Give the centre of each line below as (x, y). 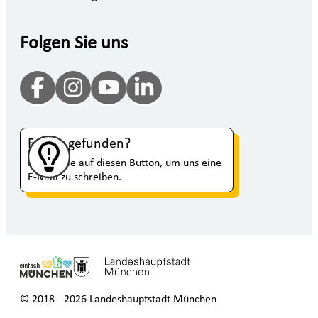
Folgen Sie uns (74, 44)
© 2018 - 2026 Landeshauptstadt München (118, 299)
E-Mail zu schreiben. (75, 177)
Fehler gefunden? (79, 144)
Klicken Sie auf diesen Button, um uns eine (125, 163)
